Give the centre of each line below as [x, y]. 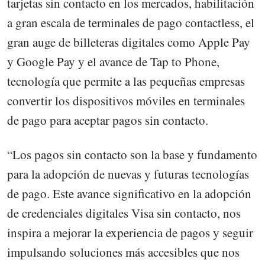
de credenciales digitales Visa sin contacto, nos [124, 213]
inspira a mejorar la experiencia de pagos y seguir [130, 233]
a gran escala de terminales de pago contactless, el [131, 22]
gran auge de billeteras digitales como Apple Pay [129, 42]
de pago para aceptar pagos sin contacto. [108, 120]
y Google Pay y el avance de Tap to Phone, [113, 61]
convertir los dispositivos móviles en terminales [126, 100]
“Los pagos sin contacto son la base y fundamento [132, 155]
